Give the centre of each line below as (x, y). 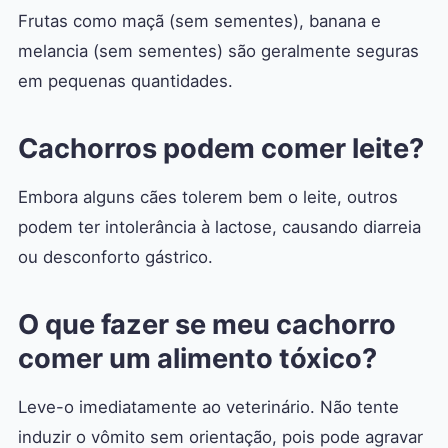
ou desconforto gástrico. (115, 257)
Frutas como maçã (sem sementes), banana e (199, 21)
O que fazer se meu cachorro (207, 325)
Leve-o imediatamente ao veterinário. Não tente (208, 407)
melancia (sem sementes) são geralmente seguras (218, 51)
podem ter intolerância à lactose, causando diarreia (219, 227)
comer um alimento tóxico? (197, 359)
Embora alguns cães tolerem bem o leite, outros (208, 197)
